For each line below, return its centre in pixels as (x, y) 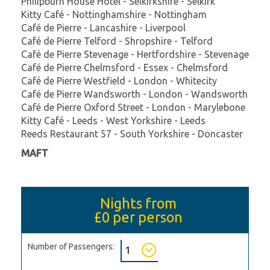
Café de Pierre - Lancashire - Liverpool (103, 27)
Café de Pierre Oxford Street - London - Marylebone (133, 107)
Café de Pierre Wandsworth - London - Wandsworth (134, 94)
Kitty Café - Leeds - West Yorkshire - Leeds (113, 120)
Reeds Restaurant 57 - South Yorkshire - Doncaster (132, 133)
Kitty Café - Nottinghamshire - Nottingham (114, 14)
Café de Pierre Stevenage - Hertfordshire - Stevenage (135, 54)
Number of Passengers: (71, 246)
